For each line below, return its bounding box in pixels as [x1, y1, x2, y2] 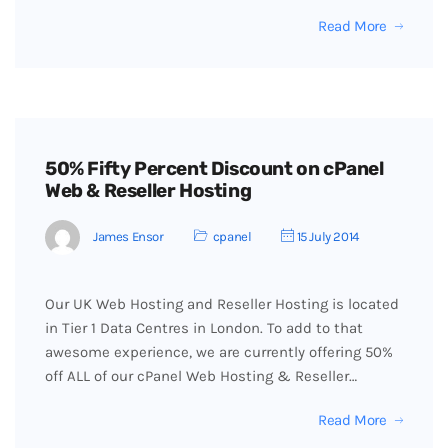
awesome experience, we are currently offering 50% [45, 343, 393, 361]
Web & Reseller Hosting [45, 179, 252, 202]
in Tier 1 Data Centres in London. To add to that [45, 319, 363, 337]
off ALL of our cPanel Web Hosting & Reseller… [45, 367, 357, 385]
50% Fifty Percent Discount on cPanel [45, 157, 384, 180]
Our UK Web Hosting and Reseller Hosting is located [45, 295, 399, 313]
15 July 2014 [294, 228, 359, 244]
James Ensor [93, 228, 164, 244]
